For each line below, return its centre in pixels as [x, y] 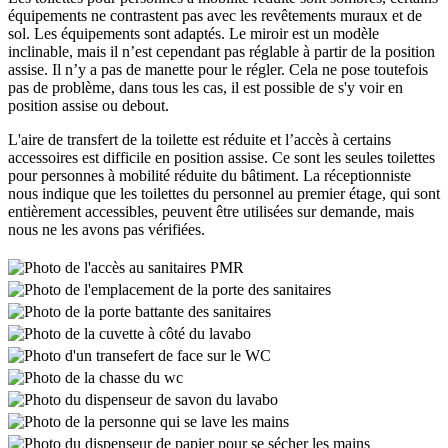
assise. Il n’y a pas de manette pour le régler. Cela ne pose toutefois [218, 70]
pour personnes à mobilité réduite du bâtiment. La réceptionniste [209, 176]
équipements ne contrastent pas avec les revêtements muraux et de [215, 16]
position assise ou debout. [88, 106]
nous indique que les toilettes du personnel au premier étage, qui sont [224, 194]
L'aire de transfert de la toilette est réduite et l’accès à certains [199, 140]
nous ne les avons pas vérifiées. [106, 230]
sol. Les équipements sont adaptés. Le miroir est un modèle [193, 34]
